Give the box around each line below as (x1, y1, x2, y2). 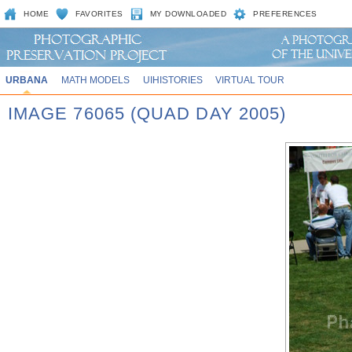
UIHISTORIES (142, 75, 203, 85)
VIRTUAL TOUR (215, 75, 285, 85)
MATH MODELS (60, 75, 130, 85)
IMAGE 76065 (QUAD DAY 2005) (8, 104, 287, 123)
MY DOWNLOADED (149, 9, 227, 18)
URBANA (5, 75, 48, 85)
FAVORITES (75, 9, 123, 18)
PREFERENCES (253, 9, 317, 18)
